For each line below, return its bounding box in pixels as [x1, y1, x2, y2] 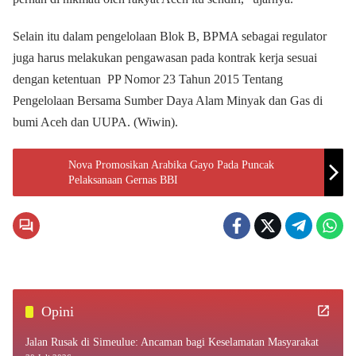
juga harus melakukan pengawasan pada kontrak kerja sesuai [13, 51, 317, 64]
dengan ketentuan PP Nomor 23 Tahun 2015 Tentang [13, 72, 283, 86]
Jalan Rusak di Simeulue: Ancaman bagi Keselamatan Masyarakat [25, 336, 319, 348]
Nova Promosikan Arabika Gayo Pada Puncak [68, 159, 274, 171]
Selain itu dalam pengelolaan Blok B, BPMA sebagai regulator [13, 29, 327, 43]
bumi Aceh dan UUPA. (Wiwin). [13, 115, 178, 129]
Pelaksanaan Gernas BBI [68, 174, 178, 186]
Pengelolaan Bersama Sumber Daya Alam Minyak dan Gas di [13, 94, 323, 107]
